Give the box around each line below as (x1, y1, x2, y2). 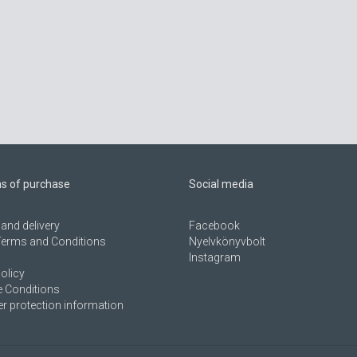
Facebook (189, 219, 241, 233)
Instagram (189, 251, 241, 265)
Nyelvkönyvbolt (189, 235, 266, 249)
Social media (189, 178, 254, 191)
